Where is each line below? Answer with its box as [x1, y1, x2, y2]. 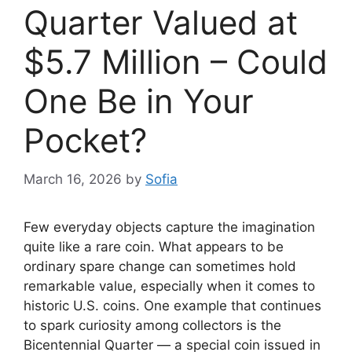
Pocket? [24, 120, 147, 161]
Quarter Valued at [24, 2, 298, 43]
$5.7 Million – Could [24, 42, 328, 82]
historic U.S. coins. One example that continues [24, 297, 321, 313]
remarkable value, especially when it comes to [24, 277, 315, 294]
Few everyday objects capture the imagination [24, 218, 315, 235]
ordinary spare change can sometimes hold [24, 258, 296, 274]
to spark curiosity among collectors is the [24, 317, 281, 333]
